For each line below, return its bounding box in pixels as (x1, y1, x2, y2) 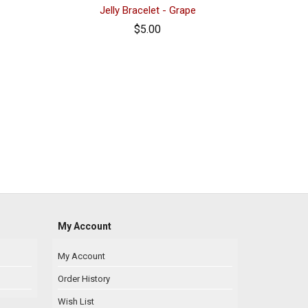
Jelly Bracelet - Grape (99, 3, 196, 16)
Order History (57, 273, 110, 284)
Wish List (57, 296, 94, 307)
